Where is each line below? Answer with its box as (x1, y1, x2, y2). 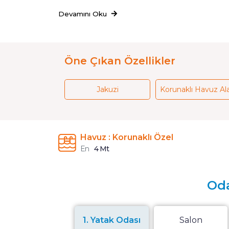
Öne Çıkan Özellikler (64, 54, 175, 67)
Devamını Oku (58, 9, 107, 18)
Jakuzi (96, 84, 119, 94)
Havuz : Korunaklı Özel (80, 132, 173, 142)
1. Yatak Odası (83, 215, 141, 225)
